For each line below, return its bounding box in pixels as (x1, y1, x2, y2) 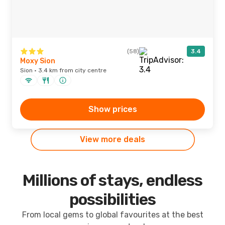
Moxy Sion (20, 57, 55, 65)
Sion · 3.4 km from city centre (20, 67, 106, 74)
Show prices (88, 104, 137, 114)
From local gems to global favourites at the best (22, 210, 203, 219)
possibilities (69, 190, 156, 209)
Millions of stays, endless (22, 171, 203, 190)
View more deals (80, 135, 145, 144)
